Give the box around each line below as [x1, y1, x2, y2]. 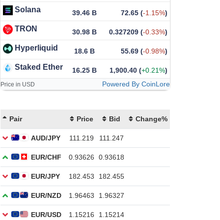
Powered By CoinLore [102, 80, 170, 88]
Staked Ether [15, 63, 63, 72]
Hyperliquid [15, 44, 58, 53]
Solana [15, 5, 41, 14]
